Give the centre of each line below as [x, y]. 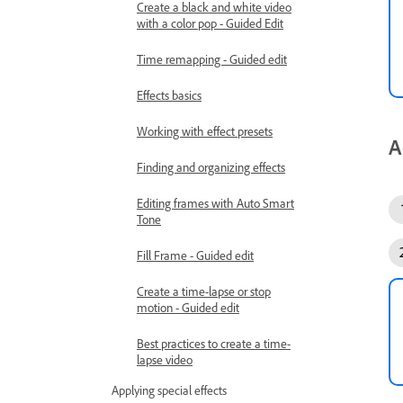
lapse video [165, 359]
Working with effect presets [205, 131]
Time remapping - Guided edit [212, 59]
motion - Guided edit [188, 307]
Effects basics [169, 95]
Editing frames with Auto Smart [215, 203]
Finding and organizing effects [211, 167]
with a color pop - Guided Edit [210, 23]
